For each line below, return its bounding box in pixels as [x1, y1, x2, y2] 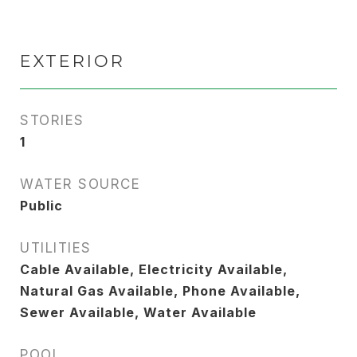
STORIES [20, 112, 84, 128]
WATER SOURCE [20, 176, 140, 192]
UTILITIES [20, 240, 92, 256]
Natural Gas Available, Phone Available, [20, 283, 300, 299]
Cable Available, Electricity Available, [20, 261, 288, 277]
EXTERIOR [20, 51, 125, 71]
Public [20, 198, 63, 214]
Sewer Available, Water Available [20, 304, 257, 320]
